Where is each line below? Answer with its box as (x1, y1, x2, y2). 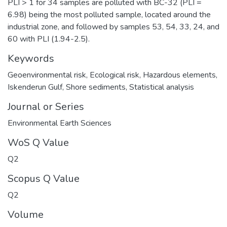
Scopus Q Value (8, 171, 80, 185)
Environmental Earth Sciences (8, 117, 111, 129)
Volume (8, 207, 44, 221)
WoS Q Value (8, 135, 69, 149)
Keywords (8, 51, 54, 65)
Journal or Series (8, 99, 84, 113)
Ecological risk (90, 69, 139, 81)
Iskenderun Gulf (8, 81, 62, 93)
